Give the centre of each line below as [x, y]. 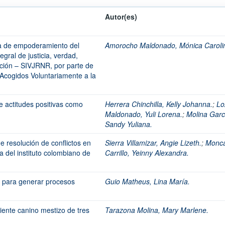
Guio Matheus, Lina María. [148, 181]
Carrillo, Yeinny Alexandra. [147, 153]
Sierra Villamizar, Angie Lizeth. [153, 143]
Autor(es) [121, 17]
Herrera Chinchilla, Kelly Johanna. [159, 104]
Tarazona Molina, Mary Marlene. [157, 210]
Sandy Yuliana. [129, 124]
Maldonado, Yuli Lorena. [144, 114]
